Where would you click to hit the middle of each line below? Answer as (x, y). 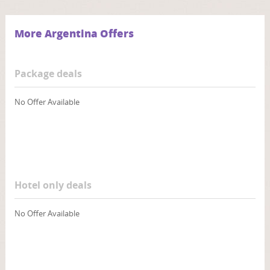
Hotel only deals (53, 185)
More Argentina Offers (74, 33)
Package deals (48, 74)
